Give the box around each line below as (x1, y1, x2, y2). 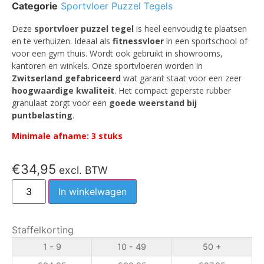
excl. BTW (56, 164, 108, 177)
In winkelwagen (58, 186, 127, 198)
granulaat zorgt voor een (12, 97, 109, 108)
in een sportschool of (164, 35, 247, 47)
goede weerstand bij (109, 97, 197, 108)
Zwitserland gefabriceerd (12, 72, 121, 84)
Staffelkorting (12, 224, 74, 236)
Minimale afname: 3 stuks (12, 130, 123, 142)
